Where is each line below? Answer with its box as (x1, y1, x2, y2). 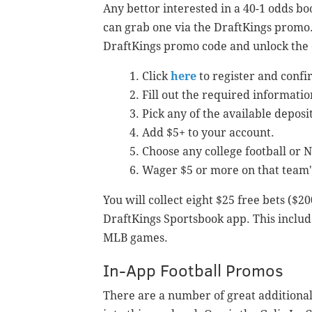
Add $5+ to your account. (142, 126, 274, 140)
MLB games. (103, 231, 168, 245)
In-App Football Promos (103, 258, 283, 282)
